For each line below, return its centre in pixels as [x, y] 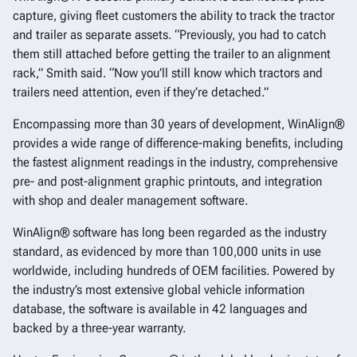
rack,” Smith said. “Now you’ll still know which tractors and [168, 73]
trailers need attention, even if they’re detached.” [141, 92]
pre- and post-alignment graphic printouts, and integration [167, 182]
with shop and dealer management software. [132, 201]
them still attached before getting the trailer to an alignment [172, 54]
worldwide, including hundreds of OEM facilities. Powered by [174, 271]
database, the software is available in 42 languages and [160, 309]
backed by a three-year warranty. [102, 328]
